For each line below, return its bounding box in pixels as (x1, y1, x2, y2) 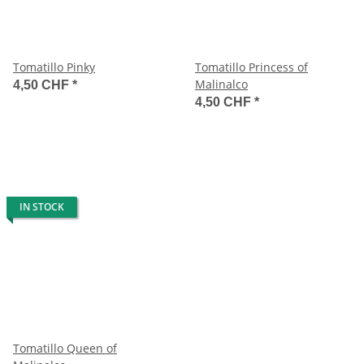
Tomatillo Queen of (13, 340, 117, 356)
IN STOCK (19, 199, 64, 214)
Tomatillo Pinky (13, 58, 95, 75)
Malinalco (195, 76, 248, 92)
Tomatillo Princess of (195, 58, 308, 75)
